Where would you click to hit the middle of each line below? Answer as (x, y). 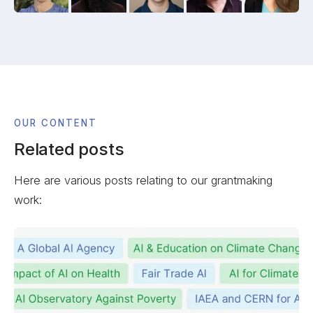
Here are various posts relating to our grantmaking (143, 180)
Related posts (69, 150)
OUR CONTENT (56, 123)
